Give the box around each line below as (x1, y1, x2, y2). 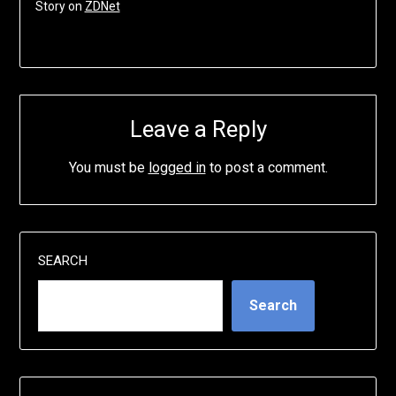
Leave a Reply (129, 115, 267, 142)
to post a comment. (205, 158, 328, 176)
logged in (148, 158, 206, 176)
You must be (68, 158, 148, 176)
